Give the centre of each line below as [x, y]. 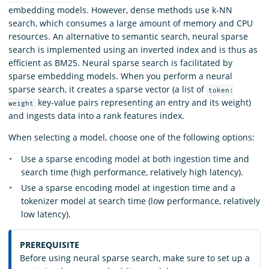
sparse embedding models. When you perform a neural [120, 76]
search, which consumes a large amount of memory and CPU [131, 23]
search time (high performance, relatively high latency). [132, 172]
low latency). [46, 214]
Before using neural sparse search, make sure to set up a [135, 258]
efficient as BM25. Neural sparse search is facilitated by [120, 63]
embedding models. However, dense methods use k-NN [120, 10]
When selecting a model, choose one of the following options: [131, 138]
